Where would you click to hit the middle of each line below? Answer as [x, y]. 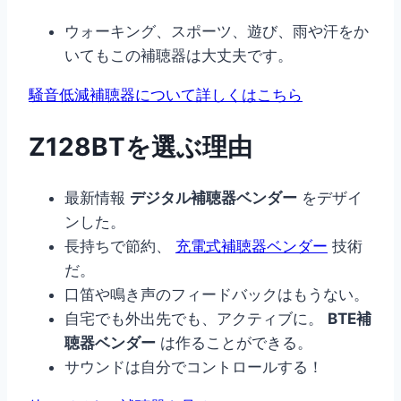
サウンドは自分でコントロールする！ [194, 367]
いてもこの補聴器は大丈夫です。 [179, 55]
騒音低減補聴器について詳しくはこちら [166, 94]
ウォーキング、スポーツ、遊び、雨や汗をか [217, 31]
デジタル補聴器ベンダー [213, 198]
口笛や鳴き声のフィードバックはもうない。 [217, 295]
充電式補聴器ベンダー [252, 247]
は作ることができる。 [234, 343]
